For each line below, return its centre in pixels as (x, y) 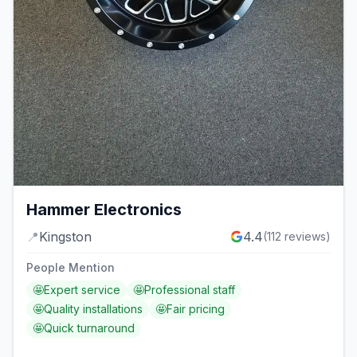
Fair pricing (196, 309)
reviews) (306, 237)
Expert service (82, 290)
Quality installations (93, 309)
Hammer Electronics (104, 210)
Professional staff (190, 290)
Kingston (65, 237)
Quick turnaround (89, 328)
